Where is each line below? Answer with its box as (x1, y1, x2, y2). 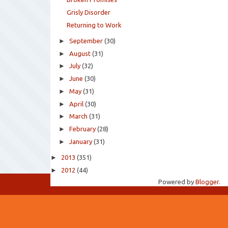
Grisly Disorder (67, 8, 111, 16)
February (69, 125, 96, 133)
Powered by (158, 178, 195, 186)
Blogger (195, 178, 219, 186)
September (69, 37, 103, 44)
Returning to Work (67, 21, 122, 28)
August (69, 49, 91, 57)
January (69, 137, 92, 145)
